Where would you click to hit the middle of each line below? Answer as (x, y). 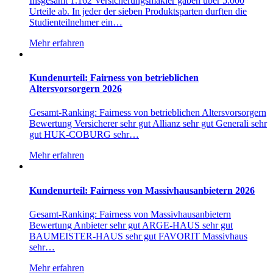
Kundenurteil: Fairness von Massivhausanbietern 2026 (142, 190)
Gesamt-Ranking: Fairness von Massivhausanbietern (130, 214)
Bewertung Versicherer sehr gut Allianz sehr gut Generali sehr (148, 124)
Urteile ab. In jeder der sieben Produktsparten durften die (138, 11)
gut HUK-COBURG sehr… (84, 135)
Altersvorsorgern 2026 (76, 89)
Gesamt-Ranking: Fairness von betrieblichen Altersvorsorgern (148, 113)
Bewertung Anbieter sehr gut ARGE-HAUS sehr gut (131, 225)
